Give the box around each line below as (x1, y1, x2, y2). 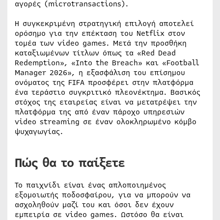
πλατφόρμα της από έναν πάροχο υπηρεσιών (15, 106, 185, 117)
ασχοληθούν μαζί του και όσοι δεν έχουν (15, 199, 174, 210)
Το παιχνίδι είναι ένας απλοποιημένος (15, 179, 166, 191)
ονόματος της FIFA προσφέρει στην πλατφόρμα (15, 77, 193, 88)
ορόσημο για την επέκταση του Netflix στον (15, 27, 185, 39)
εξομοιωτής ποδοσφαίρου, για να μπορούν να (15, 189, 191, 200)
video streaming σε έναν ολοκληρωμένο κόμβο (15, 116, 196, 127)
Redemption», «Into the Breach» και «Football (15, 57, 199, 68)
